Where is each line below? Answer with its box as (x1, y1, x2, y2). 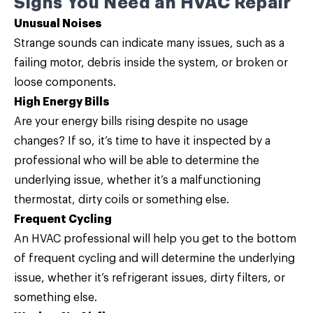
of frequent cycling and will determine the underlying (14, 253, 295, 264)
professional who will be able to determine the (14, 155, 259, 166)
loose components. (14, 77, 116, 88)
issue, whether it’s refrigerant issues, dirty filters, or (14, 272, 285, 284)
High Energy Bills (14, 96, 109, 108)
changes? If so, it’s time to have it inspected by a (14, 136, 270, 147)
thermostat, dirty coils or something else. (14, 194, 229, 205)
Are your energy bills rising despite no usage (14, 116, 248, 127)
